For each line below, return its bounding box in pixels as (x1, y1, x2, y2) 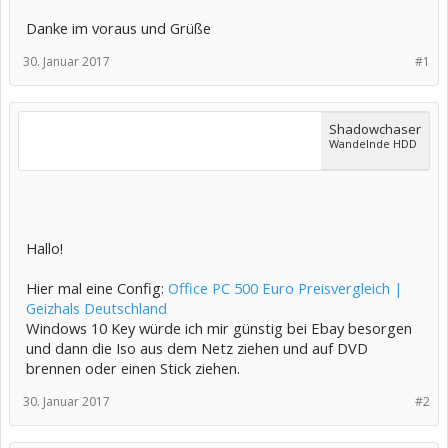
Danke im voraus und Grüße (26, 18, 211, 38)
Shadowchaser (329, 120, 421, 138)
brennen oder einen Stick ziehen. (26, 358, 240, 378)
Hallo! (26, 238, 63, 258)
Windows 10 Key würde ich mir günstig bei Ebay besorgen (26, 318, 412, 338)
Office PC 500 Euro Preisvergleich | (168, 278, 403, 298)
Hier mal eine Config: (26, 278, 168, 298)
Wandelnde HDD (329, 136, 417, 151)
